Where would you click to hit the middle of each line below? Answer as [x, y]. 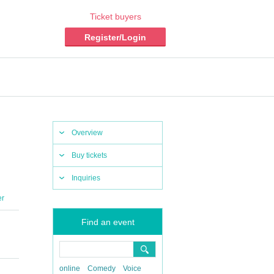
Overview [87, 133]
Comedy [102, 268]
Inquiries [86, 178]
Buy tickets [89, 155]
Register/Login [115, 37]
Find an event [108, 222]
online [70, 268]
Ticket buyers [115, 17]
